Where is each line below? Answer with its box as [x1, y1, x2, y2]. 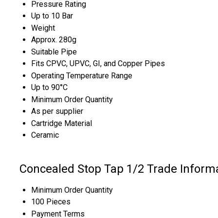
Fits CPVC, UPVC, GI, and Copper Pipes [31, 58, 165, 68]
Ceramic [31, 130, 59, 140]
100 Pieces [31, 197, 71, 206]
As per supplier [31, 106, 83, 116]
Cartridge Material [31, 118, 92, 128]
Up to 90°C [31, 82, 68, 92]
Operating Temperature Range [31, 71, 132, 80]
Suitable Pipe [31, 47, 77, 56]
